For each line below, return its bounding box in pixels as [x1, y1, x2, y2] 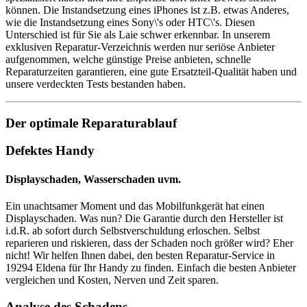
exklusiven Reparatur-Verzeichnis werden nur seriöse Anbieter [5, 40, 275, 53]
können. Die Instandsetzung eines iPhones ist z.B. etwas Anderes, [5, 3, 289, 16]
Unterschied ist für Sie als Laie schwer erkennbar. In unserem [5, 28, 270, 40]
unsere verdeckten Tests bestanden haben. [5, 77, 186, 90]
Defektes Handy [5, 143, 95, 158]
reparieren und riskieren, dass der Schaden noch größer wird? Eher [5, 236, 293, 249]
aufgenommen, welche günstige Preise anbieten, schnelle [5, 53, 251, 65]
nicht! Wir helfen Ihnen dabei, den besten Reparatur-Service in [5, 249, 275, 261]
